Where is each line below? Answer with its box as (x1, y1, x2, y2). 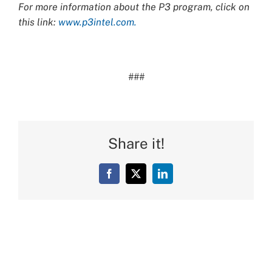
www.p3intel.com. (58, 16, 137, 28)
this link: (18, 16, 58, 28)
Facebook (108, 172, 146, 183)
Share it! (107, 134, 165, 152)
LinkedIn (161, 172, 197, 183)
